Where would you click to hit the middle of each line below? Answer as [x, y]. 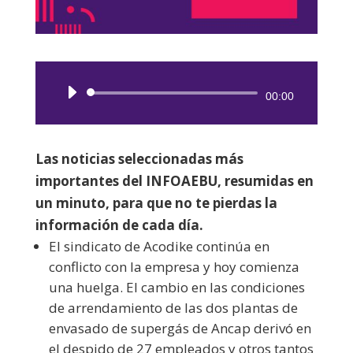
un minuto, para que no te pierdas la [156, 203]
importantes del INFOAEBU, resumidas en [174, 180]
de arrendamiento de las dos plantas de [173, 307]
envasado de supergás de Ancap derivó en [180, 328]
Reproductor [215, 95]
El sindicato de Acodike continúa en [159, 246]
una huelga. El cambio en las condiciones [176, 287]
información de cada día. [119, 225]
